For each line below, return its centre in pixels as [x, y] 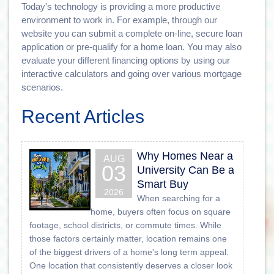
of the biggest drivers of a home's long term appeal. [129, 252]
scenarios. [42, 87]
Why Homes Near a [185, 156]
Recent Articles [83, 116]
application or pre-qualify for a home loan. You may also [131, 46]
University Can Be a [186, 170]
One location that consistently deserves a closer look [131, 265]
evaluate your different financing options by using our [126, 60]
